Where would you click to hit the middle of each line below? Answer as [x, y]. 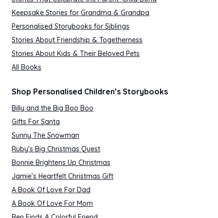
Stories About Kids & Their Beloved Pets [76, 54]
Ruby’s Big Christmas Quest [56, 149]
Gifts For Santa [36, 122]
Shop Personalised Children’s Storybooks [90, 91]
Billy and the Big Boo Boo [53, 108]
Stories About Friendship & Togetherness [77, 40]
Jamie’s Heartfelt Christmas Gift [63, 176]
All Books [27, 67]
